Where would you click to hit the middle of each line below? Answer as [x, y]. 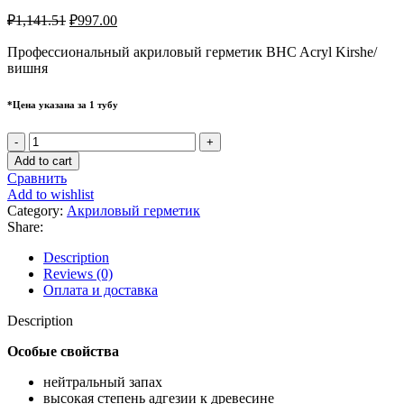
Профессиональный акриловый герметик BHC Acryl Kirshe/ [192, 51]
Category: [35, 210]
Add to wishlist [50, 194]
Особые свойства [63, 351]
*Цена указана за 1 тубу [63, 104]
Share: [25, 226]
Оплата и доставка [101, 289]
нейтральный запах [103, 381]
